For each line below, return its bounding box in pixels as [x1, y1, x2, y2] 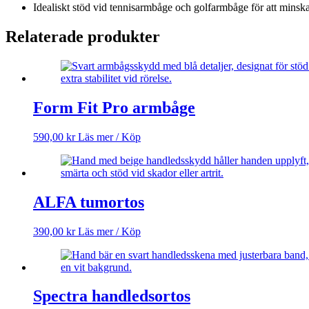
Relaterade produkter [6, 27, 160, 46]
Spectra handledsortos [33, 287, 190, 306]
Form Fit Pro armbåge [33, 98, 195, 117]
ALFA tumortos [33, 192, 144, 211]
